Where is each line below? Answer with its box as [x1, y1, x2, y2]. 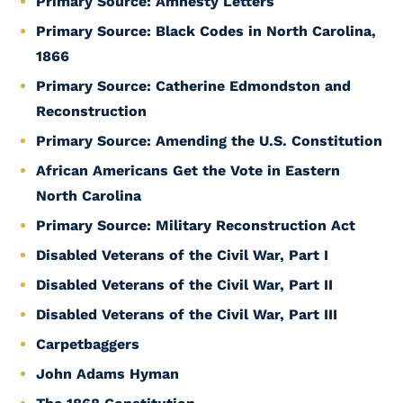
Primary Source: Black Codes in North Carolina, [36, 22, 376, 40]
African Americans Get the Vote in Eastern [36, 162, 340, 179]
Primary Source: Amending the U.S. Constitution [36, 132, 382, 149]
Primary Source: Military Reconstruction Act [36, 217, 355, 234]
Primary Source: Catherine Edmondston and [36, 77, 351, 94]
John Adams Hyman [36, 365, 179, 382]
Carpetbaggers [36, 336, 139, 353]
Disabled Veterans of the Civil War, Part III [36, 306, 337, 323]
